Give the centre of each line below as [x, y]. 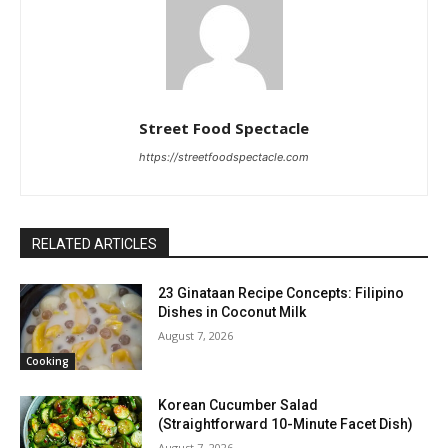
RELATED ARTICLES [94, 244]
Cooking [47, 360]
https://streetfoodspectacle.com [224, 157]
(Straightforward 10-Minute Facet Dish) [286, 423]
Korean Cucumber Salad [238, 404]
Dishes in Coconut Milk [232, 312]
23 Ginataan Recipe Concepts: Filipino [281, 293]
